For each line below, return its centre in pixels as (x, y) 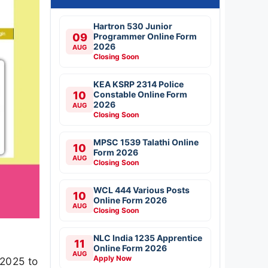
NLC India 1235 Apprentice (148, 237)
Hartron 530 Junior (133, 26)
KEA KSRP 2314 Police (138, 84)
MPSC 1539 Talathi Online (146, 142)
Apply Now (112, 258)
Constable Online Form (140, 94)
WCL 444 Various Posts (141, 190)
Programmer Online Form (145, 36)
